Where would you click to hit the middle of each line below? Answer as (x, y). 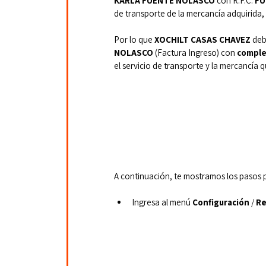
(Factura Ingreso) (186, 53)
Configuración (221, 202)
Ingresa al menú (162, 202)
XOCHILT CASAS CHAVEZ (202, 39)
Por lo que (134, 39)
